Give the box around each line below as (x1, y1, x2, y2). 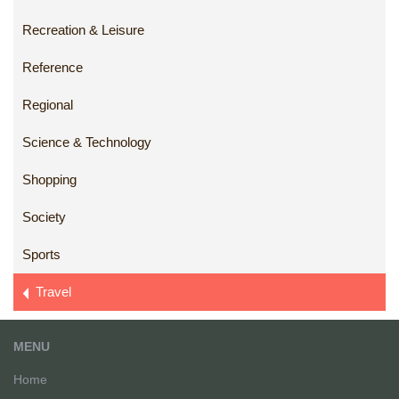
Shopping (22, 172, 77, 188)
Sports (22, 247, 61, 263)
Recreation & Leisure (22, 22, 144, 38)
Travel (28, 284, 71, 300)
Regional (22, 97, 73, 113)
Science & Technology (22, 134, 151, 151)
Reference (22, 60, 83, 76)
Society (22, 209, 66, 225)
